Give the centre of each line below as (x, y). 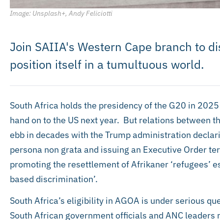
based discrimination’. (54, 179)
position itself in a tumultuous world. (107, 64)
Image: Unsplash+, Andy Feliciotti (61, 13)
